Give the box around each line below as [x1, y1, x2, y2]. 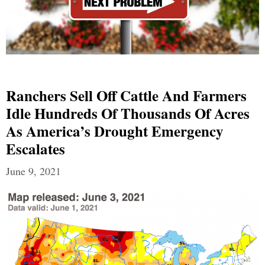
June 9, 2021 [6, 163, 61, 178]
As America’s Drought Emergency [6, 119, 224, 142]
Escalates [6, 137, 65, 160]
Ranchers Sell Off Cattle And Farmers [6, 84, 247, 106]
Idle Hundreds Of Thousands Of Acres [6, 102, 250, 124]
